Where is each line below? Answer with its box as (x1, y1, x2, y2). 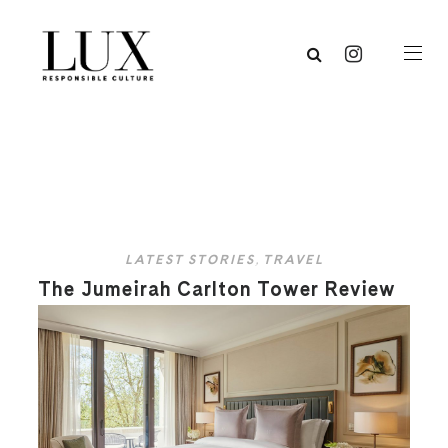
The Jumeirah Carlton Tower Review (38, 277, 397, 302)
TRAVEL (262, 252, 324, 268)
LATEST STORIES (124, 252, 255, 268)
